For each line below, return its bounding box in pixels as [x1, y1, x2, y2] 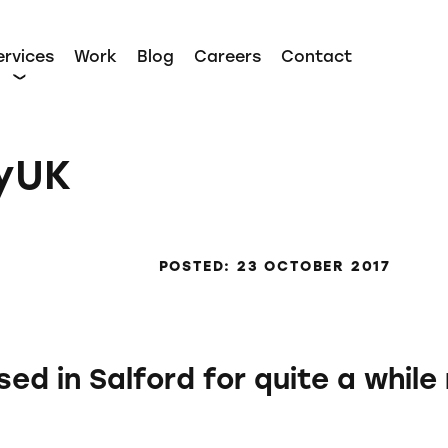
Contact [280, 49, 352, 66]
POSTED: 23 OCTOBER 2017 [158, 260, 392, 275]
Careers [193, 49, 261, 66]
